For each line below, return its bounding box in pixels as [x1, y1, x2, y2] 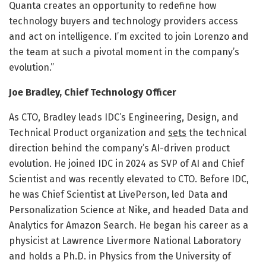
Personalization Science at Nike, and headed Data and [9, 204, 249, 216]
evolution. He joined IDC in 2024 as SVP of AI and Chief [9, 157, 244, 169]
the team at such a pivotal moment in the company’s [9, 46, 239, 58]
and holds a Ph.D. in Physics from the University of [9, 250, 231, 262]
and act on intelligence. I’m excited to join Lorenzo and [9, 30, 249, 42]
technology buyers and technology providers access [9, 15, 238, 27]
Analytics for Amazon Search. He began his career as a [9, 219, 248, 231]
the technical [186, 126, 246, 138]
